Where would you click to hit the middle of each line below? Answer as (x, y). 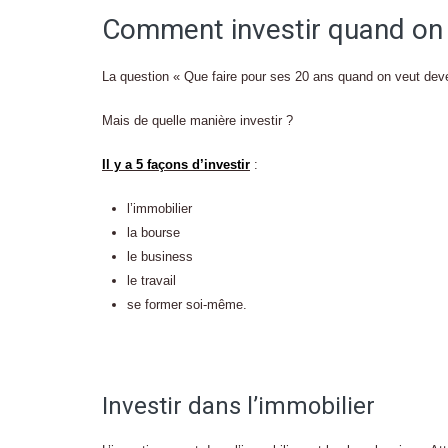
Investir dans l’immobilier (238, 406)
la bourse (153, 232)
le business (160, 256)
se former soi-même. (187, 304)
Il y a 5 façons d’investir (176, 164)
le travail (151, 280)
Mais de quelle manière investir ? (197, 120)
